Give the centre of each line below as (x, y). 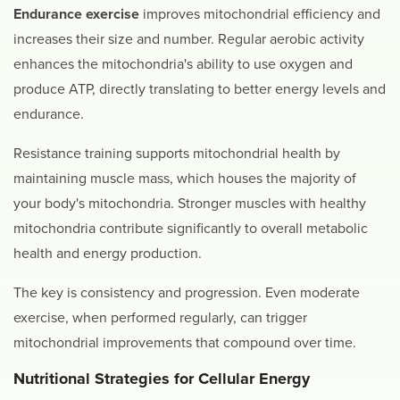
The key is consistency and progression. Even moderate (187, 292)
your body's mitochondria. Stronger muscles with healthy (190, 203)
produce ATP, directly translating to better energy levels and (200, 89)
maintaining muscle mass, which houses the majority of (185, 178)
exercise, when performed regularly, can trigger (160, 317)
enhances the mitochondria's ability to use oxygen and (183, 64)
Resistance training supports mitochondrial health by (177, 153)
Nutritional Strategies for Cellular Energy (162, 378)
